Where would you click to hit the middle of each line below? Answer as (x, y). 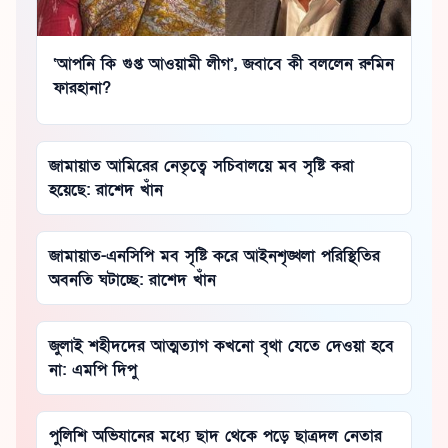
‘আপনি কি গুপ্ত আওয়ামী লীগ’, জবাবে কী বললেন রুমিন (223, 63)
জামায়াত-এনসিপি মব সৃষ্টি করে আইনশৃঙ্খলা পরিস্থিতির (214, 255)
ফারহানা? (82, 87)
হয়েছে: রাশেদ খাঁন (106, 189)
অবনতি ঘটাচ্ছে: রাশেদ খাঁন (132, 279)
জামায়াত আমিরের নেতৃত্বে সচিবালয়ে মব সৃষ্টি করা (201, 165)
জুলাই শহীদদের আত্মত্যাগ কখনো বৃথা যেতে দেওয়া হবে (221, 345)
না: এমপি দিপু (93, 369)
